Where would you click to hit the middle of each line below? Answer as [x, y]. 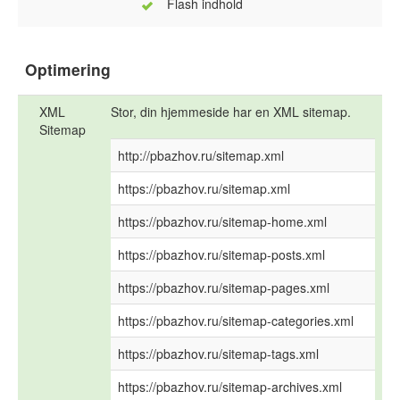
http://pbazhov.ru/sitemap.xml [201, 156]
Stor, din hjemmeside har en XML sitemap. [231, 112]
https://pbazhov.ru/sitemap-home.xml [222, 222]
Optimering [68, 70]
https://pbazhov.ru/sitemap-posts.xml [221, 255]
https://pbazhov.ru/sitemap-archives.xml [230, 387]
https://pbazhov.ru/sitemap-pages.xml [224, 288]
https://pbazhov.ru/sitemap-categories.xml [236, 321]
